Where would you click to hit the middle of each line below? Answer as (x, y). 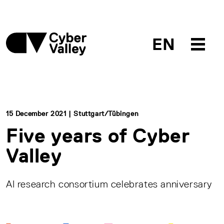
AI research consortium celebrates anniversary (109, 184)
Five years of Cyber (98, 135)
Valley (34, 155)
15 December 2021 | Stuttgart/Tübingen (72, 113)
